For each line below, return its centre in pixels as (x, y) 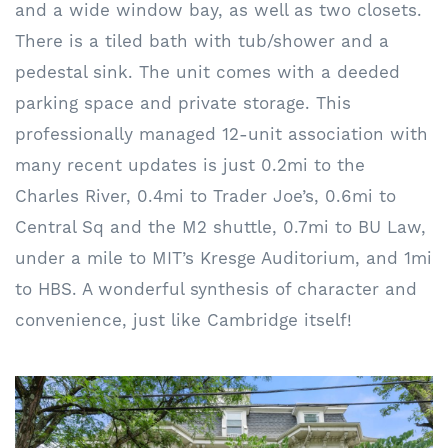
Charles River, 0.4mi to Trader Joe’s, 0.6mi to (205, 195)
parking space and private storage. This (183, 102)
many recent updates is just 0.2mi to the (190, 164)
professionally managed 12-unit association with (221, 133)
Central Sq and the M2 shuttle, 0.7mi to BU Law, (220, 226)
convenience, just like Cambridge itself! (183, 319)
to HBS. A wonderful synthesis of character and (216, 288)
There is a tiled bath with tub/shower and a (202, 40)
